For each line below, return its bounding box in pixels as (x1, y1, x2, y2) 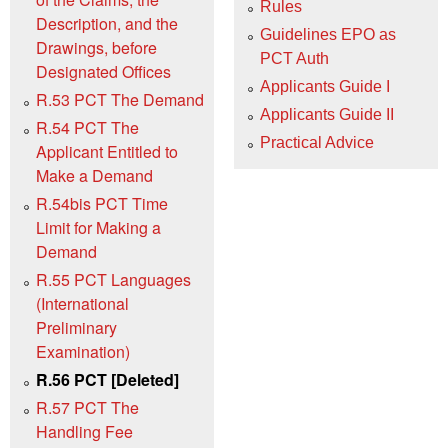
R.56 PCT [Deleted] (36, 368, 179, 392)
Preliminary (36, 316, 117, 340)
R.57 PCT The (36, 396, 139, 420)
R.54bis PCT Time (36, 192, 168, 216)
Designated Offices (36, 60, 171, 84)
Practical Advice (260, 133, 374, 151)
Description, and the (36, 12, 178, 36)
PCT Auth (260, 49, 329, 67)
